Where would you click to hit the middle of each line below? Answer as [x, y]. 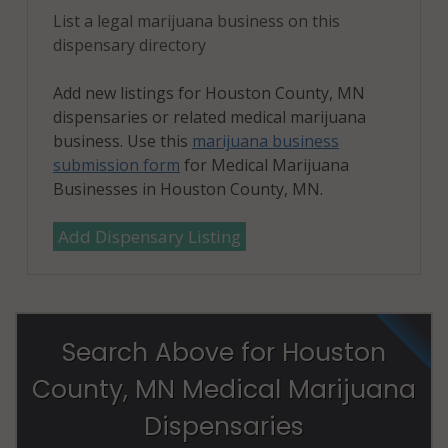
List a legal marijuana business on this [196, 20]
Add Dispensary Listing [149, 236]
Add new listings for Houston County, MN [209, 92]
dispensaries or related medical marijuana [209, 116]
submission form [116, 164]
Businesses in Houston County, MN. [188, 188]
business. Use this [122, 140]
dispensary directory [129, 44]
